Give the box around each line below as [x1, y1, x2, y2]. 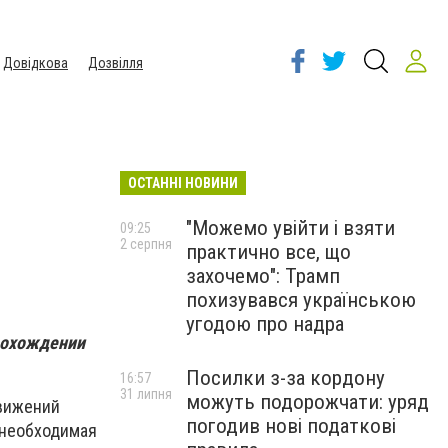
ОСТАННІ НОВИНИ [128, 175, 238, 191]
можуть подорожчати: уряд [186, 390, 429, 414]
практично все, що [186, 240, 351, 264]
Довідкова [3, 55, 68, 71]
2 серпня [120, 236, 172, 252]
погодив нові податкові [186, 414, 396, 438]
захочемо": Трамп [186, 264, 340, 288]
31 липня [120, 386, 172, 402]
